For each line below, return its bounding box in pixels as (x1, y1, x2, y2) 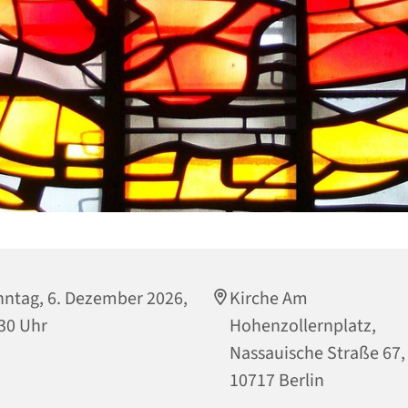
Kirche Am (229, 285, 308, 311)
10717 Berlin (229, 367, 324, 393)
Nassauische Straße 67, (229, 340, 405, 366)
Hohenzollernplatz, (229, 312, 376, 339)
